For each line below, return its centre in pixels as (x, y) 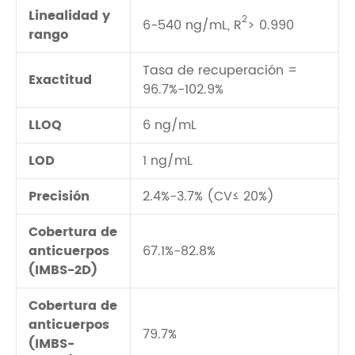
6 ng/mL (170, 125)
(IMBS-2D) (63, 270)
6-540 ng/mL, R (192, 25)
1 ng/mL (168, 161)
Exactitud (60, 80)
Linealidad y (69, 16)
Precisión (59, 197)
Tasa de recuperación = (220, 71)
